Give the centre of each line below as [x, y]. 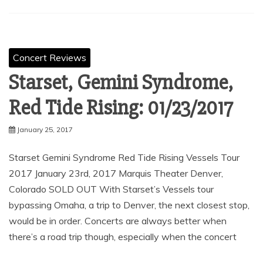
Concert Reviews [50, 58]
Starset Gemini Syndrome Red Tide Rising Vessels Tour [124, 157]
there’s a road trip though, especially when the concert [123, 237]
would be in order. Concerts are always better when [118, 221]
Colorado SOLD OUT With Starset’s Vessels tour [111, 189]
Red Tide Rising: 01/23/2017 [121, 108]
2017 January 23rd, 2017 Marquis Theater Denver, [116, 173]
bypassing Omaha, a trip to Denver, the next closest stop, [129, 205]
